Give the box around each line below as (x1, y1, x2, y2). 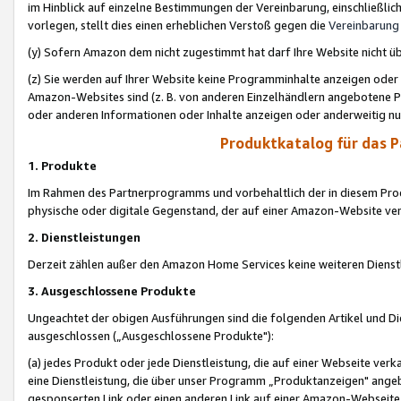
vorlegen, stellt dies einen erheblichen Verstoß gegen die (28, 17, 328, 32)
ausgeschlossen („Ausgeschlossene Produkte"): (28, 328, 274, 343)
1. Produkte (28, 158, 97, 173)
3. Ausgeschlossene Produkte (28, 284, 196, 298)
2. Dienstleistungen (28, 230, 143, 244)
